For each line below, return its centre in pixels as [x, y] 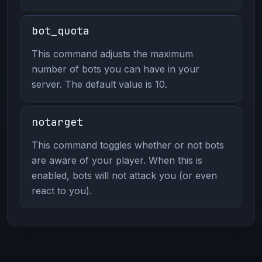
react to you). [61, 190]
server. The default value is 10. [99, 84]
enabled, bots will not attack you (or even [124, 175]
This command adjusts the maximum [112, 54]
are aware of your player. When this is [117, 160]
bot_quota [60, 30]
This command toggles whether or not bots [127, 145]
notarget [57, 122]
